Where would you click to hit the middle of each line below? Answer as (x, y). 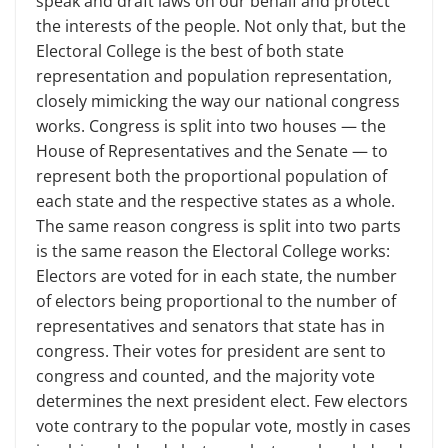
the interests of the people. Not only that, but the (221, 25)
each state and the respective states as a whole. (215, 200)
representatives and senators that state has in (210, 325)
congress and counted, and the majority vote (205, 375)
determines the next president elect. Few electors (222, 400)
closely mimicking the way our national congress (218, 100)
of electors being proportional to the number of (216, 300)
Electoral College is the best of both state (190, 50)
